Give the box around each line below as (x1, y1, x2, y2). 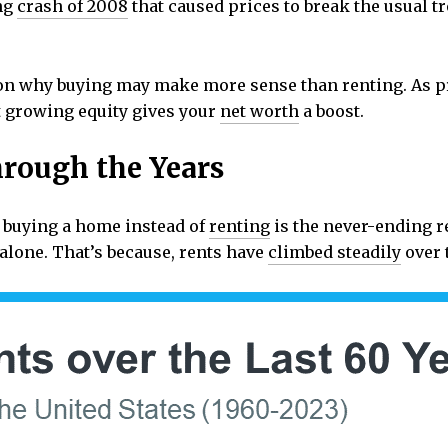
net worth (220, 100, 299, 121)
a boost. (299, 100, 364, 121)
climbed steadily (268, 242, 401, 263)
